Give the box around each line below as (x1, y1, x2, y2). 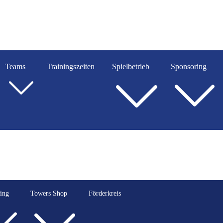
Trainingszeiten (47, 62, 95, 71)
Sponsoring (171, 62, 207, 71)
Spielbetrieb (112, 62, 150, 71)
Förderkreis (89, 190, 121, 197)
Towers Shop (30, 190, 67, 197)
